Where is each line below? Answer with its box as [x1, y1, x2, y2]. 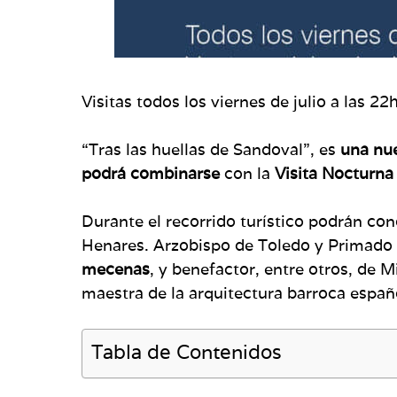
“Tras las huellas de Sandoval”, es [82, 138, 340, 160]
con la [220, 162, 275, 183]
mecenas [82, 258, 150, 279]
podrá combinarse [82, 162, 220, 183]
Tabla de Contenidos [91, 339, 282, 364]
